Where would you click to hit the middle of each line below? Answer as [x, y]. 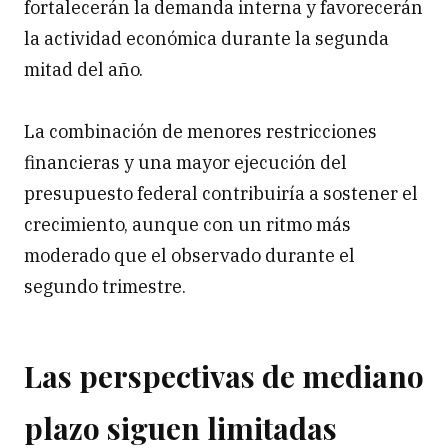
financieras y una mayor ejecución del [185, 163]
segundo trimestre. [105, 287]
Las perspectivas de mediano [224, 376]
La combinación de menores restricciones [200, 132]
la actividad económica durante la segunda [206, 39]
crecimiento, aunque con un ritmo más [187, 225]
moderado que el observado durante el [189, 256]
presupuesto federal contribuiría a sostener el [221, 194]
